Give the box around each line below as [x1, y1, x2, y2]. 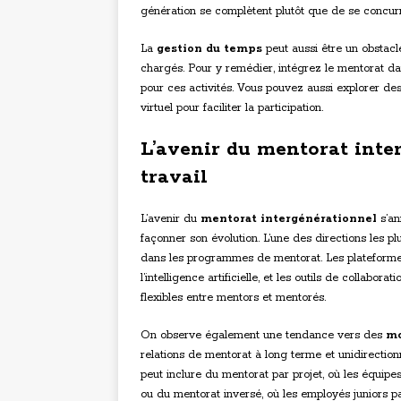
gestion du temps [157, 42, 262, 56]
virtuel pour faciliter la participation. [141, 101, 323, 115]
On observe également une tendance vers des [141, 328, 386, 343]
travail [141, 165, 208, 191]
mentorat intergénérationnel [200, 212, 377, 226]
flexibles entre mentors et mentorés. [141, 291, 326, 305]
